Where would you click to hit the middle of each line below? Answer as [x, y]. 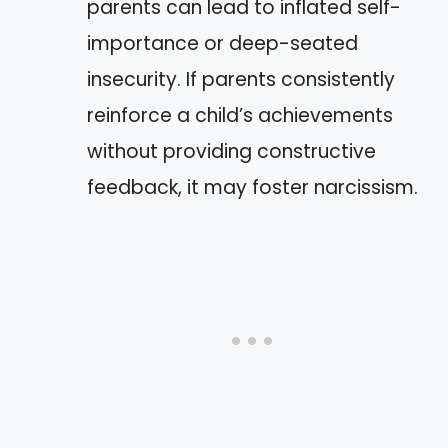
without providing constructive [231, 151]
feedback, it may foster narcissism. [252, 187]
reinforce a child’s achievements [240, 115]
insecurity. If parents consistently [241, 79]
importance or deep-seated [222, 43]
